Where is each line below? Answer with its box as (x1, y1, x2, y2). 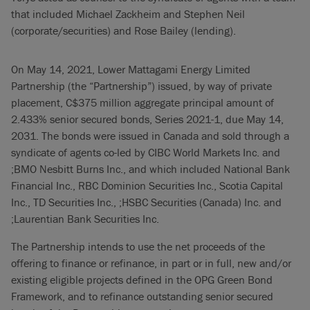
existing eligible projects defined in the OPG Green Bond (11, 273, 273, 286)
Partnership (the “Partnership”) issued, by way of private (11, 79, 272, 93)
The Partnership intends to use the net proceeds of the (11, 239, 265, 253)
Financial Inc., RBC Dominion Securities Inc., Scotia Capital (11, 179, 283, 192)
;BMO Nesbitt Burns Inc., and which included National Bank (11, 162, 290, 176)
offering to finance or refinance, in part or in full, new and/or (11, 256, 291, 270)
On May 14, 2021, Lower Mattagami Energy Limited (11, 62, 250, 76)
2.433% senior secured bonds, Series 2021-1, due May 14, (11, 112, 284, 126)
